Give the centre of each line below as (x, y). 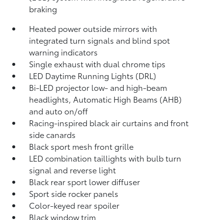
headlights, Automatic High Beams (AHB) (106, 99)
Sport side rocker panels (74, 193)
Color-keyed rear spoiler (74, 205)
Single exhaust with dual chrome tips (97, 64)
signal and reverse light (73, 170)
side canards (53, 134)
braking (43, 9)
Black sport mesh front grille (82, 146)
